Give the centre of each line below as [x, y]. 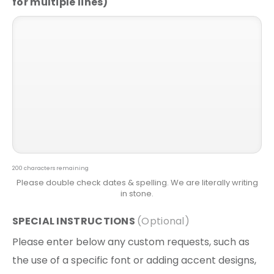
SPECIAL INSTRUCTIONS [74, 221]
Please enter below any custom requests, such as [131, 242]
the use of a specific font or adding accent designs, [134, 260]
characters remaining [56, 168]
